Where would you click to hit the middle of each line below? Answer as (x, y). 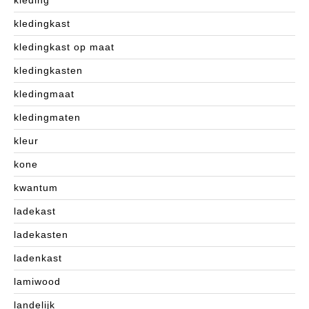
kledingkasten (48, 71)
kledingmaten (47, 118)
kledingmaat (44, 94)
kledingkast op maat (64, 47)
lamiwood (37, 282)
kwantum (36, 188)
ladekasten (41, 235)
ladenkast (38, 258)
